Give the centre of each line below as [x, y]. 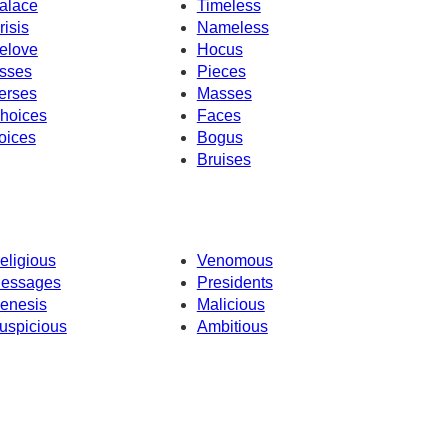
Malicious [230, 305]
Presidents [234, 283]
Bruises [223, 159]
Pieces [221, 71]
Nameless [232, 27]
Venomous [234, 261]
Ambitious [232, 327]
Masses [224, 93]
